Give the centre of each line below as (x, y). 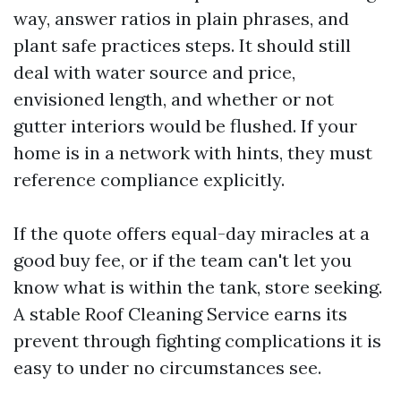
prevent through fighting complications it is (197, 341)
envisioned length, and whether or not (174, 99)
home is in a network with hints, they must (193, 153)
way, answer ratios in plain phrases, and (181, 18)
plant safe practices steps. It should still (182, 45)
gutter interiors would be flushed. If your (185, 126)
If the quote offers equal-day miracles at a (192, 233)
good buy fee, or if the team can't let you (183, 260)
